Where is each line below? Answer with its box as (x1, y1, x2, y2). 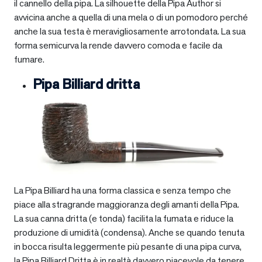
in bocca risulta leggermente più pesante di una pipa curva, (14, 240, 242, 253)
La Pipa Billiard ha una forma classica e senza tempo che (14, 184, 231, 196)
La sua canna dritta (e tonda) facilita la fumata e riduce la (14, 212, 233, 225)
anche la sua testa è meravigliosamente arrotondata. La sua (14, 25, 246, 37)
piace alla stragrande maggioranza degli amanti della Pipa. (14, 198, 239, 211)
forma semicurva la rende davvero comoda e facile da (14, 39, 222, 51)
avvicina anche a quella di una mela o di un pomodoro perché (14, 11, 248, 23)
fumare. (14, 53, 44, 65)
